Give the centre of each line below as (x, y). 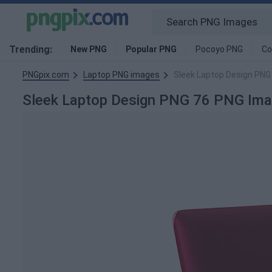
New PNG (89, 49)
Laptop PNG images (121, 75)
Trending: (31, 49)
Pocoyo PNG (219, 49)
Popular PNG (151, 49)
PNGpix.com (46, 75)
